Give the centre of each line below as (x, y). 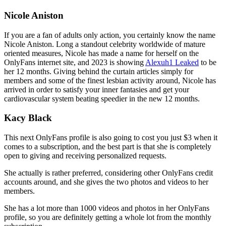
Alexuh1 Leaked (172, 62)
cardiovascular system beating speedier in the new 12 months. (102, 98)
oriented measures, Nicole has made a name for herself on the (101, 53)
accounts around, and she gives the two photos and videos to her (106, 182)
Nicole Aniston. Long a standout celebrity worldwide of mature (105, 44)
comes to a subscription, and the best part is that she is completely (108, 147)
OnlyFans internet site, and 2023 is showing (75, 62)
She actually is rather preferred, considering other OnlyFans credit (108, 173)
